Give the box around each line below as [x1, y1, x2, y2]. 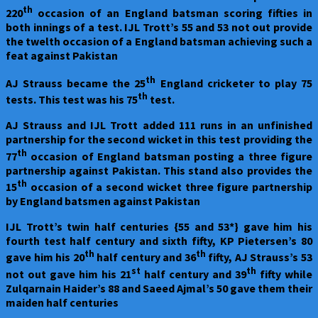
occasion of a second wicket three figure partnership [27, 179, 312, 194]
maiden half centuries [6, 295, 119, 309]
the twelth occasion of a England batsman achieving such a [6, 33, 312, 48]
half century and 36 [94, 250, 196, 265]
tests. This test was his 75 [6, 92, 138, 107]
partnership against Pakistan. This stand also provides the [6, 163, 312, 177]
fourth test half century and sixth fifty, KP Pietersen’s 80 [6, 233, 312, 248]
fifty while [256, 266, 312, 281]
